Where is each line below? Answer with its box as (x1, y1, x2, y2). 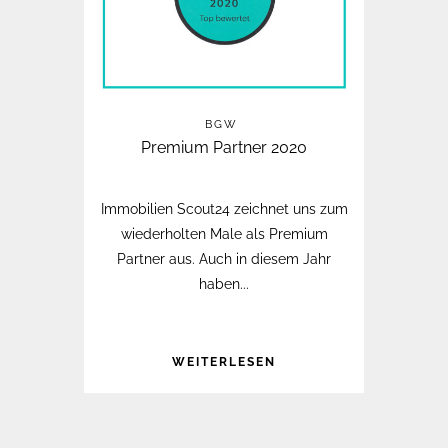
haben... (199, 276, 249, 293)
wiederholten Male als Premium (120, 226, 328, 243)
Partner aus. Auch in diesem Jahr (117, 251, 331, 268)
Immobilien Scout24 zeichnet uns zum (100, 201, 348, 218)
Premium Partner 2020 (141, 138, 307, 158)
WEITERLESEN (172, 355, 276, 370)
